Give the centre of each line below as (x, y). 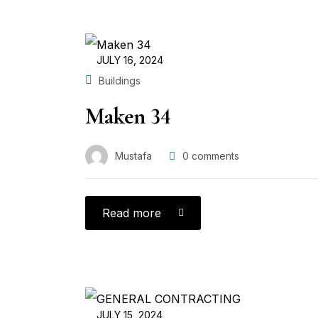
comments (214, 156)
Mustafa (133, 156)
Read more (132, 213)
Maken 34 (128, 116)
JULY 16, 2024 (130, 60)
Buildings (120, 80)
